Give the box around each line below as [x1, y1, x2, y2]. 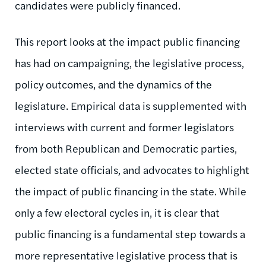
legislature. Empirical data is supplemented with [15, 97, 246, 113]
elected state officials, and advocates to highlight [15, 161, 249, 177]
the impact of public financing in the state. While [15, 183, 246, 198]
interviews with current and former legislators [15, 119, 234, 134]
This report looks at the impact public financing [15, 33, 240, 49]
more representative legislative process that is [15, 247, 237, 262]
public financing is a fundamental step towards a [15, 226, 245, 241]
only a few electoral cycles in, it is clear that [15, 204, 220, 220]
